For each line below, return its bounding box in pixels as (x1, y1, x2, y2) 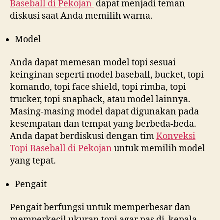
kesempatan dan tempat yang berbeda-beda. (10, 118, 196, 130)
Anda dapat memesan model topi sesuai (10, 57, 176, 68)
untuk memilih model (114, 143, 205, 154)
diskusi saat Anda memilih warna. (10, 10, 153, 22)
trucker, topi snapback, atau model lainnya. (10, 94, 191, 105)
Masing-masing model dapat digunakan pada (10, 106, 199, 117)
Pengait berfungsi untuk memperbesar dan (10, 202, 191, 213)
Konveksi (156, 131, 195, 142)
